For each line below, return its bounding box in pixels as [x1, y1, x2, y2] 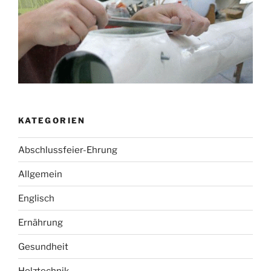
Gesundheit [18, 241, 68, 252]
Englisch [18, 192, 54, 204]
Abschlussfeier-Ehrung [18, 144, 117, 155]
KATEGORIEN [18, 115, 86, 125]
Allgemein [18, 168, 62, 180]
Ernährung [18, 217, 63, 228]
